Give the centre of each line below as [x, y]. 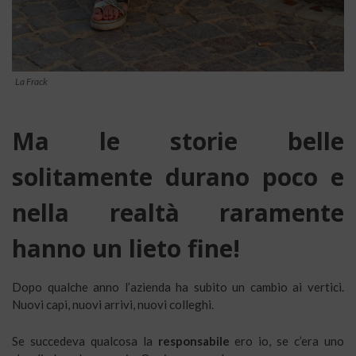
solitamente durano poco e [178, 176]
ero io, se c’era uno [287, 341]
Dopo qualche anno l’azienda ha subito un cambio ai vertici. [178, 286]
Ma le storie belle [178, 141]
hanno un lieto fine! [126, 248]
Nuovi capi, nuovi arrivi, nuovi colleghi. [113, 304]
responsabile [191, 341]
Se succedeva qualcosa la [82, 341]
